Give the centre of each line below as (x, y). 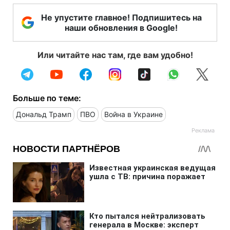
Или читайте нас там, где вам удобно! (115, 55)
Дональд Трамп (44, 114)
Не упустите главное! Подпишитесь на (121, 17)
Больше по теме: (47, 98)
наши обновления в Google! (121, 27)
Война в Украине (133, 114)
